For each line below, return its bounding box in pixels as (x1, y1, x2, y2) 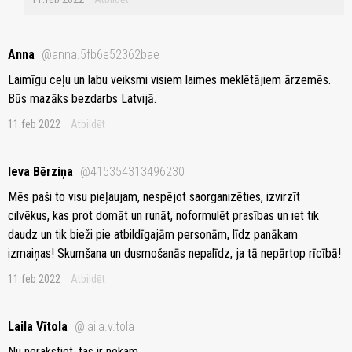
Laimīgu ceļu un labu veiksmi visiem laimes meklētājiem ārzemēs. (8, 72, 331, 88)
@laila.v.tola (75, 319, 134, 335)
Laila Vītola (8, 319, 71, 335)
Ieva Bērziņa (8, 164, 76, 180)
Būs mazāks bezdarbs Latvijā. (8, 91, 156, 107)
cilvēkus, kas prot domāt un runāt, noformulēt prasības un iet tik (8, 208, 319, 224)
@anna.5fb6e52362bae (42, 47, 159, 63)
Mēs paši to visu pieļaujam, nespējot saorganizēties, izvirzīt (8, 189, 300, 205)
